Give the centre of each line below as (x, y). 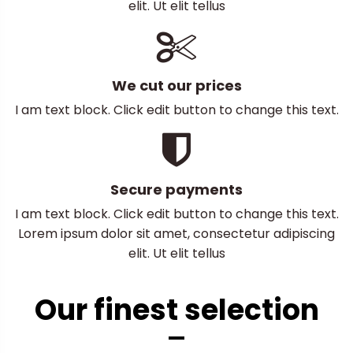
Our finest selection (176, 310)
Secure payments (176, 189)
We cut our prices (176, 85)
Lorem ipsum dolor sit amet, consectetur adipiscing (176, 233)
